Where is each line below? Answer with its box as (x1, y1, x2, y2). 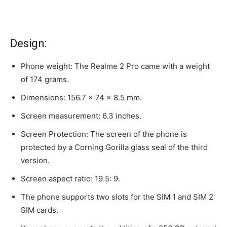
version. (21, 156, 50, 166)
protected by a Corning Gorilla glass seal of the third (21, 142, 208, 153)
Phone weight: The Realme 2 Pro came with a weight (21, 61, 210, 71)
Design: (10, 37, 47, 50)
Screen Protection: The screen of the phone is (21, 129, 187, 139)
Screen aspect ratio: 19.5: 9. (21, 174, 120, 184)
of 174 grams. (21, 74, 69, 85)
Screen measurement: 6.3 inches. (21, 111, 141, 121)
